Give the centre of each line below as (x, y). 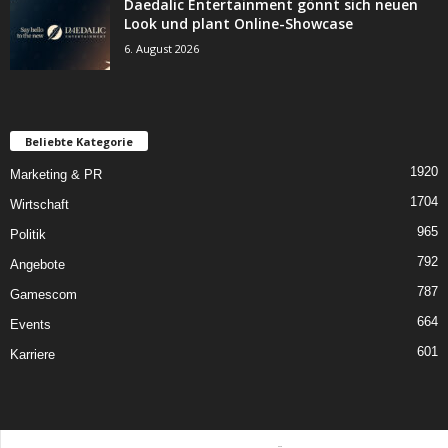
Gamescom (43, 294)
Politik (28, 234)
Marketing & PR (56, 174)
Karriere (32, 354)
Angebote (37, 264)
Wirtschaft (39, 204)
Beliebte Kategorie (79, 141)
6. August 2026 (161, 48)
